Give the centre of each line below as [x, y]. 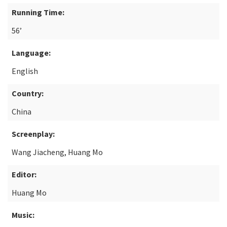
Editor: [24, 174]
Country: [28, 93]
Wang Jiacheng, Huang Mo [57, 152]
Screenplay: [33, 134]
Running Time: [38, 12]
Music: [23, 215]
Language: [31, 53]
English [25, 71]
